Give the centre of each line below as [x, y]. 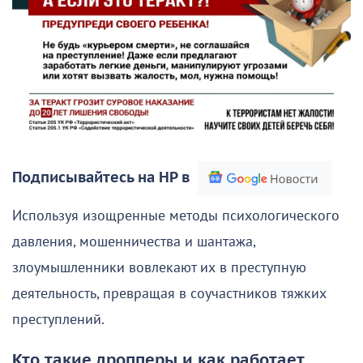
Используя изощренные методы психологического [176, 216]
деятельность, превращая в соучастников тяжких [169, 294]
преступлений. [58, 320]
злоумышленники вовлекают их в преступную [159, 268]
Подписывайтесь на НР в [101, 178]
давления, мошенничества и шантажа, [134, 242]
